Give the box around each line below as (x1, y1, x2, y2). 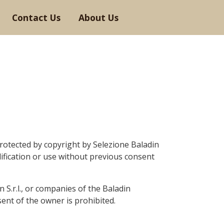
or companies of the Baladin (23, 183, 130, 194)
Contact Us (12, 11, 60, 23)
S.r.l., (6, 183, 23, 194)
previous (89, 151, 122, 162)
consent (122, 151, 154, 162)
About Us (78, 11, 118, 23)
